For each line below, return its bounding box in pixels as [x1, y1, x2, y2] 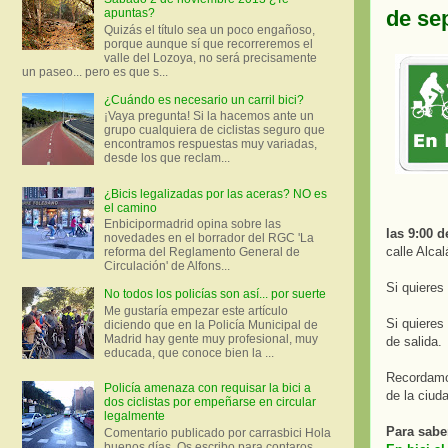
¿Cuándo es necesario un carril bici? [103, 92, 304, 107]
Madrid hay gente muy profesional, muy [103, 331, 318, 346]
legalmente [103, 409, 165, 424]
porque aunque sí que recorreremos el [103, 36, 313, 51]
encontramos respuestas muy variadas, [103, 137, 317, 152]
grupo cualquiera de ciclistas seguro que [103, 123, 325, 138]
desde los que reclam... [103, 151, 230, 166]
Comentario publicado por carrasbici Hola [103, 425, 331, 440]
